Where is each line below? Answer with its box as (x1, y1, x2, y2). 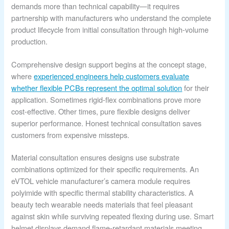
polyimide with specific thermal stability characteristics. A (11, 187, 194, 198)
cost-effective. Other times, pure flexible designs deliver (11, 105, 191, 117)
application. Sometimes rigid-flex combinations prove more (11, 94, 201, 105)
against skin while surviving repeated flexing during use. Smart (11, 211, 214, 222)
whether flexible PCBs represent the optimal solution (11, 82, 182, 93)
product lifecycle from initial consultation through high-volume (11, 24, 209, 35)
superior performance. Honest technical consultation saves (11, 117, 202, 128)
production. (11, 35, 48, 47)
